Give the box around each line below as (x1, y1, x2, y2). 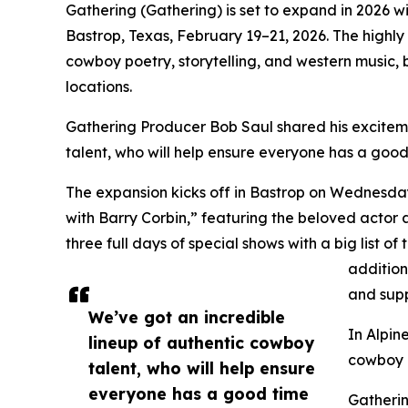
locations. (66, 76, 132, 96)
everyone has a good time (88, 382, 309, 403)
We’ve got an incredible (88, 306, 285, 327)
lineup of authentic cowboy (88, 331, 314, 352)
